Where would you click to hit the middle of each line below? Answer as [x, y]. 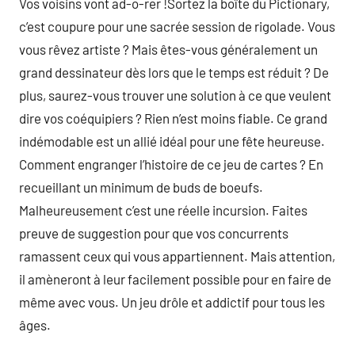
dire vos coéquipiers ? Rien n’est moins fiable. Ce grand [173, 118]
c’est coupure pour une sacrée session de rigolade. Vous [177, 26]
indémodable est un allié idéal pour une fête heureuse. [172, 141]
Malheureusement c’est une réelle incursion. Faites [163, 210]
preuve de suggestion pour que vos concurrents [154, 233]
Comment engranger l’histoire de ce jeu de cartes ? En [171, 164]
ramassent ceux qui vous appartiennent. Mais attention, [177, 256]
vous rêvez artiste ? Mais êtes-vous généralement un [168, 49]
